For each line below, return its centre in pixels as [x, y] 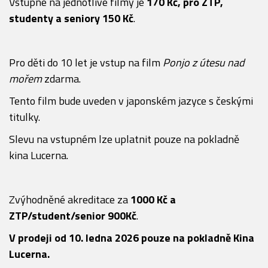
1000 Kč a [153, 200]
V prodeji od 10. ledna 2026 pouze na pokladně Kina [132, 238]
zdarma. [63, 79]
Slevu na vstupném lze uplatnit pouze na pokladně [124, 139]
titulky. [25, 117]
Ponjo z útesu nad [204, 63]
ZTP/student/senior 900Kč [73, 216]
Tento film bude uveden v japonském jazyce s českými [131, 101]
